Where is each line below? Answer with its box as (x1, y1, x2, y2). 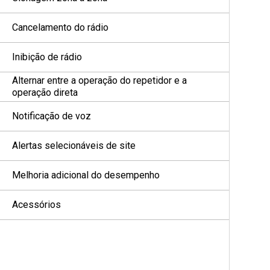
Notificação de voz (12, 110, 91, 122)
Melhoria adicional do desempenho (12, 169, 160, 181)
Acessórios (12, 199, 61, 210)
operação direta (12, 87, 78, 98)
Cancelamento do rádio (12, 22, 108, 33)
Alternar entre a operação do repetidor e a (12, 75, 187, 86)
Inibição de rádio (12, 51, 82, 63)
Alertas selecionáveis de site (12, 140, 136, 151)
